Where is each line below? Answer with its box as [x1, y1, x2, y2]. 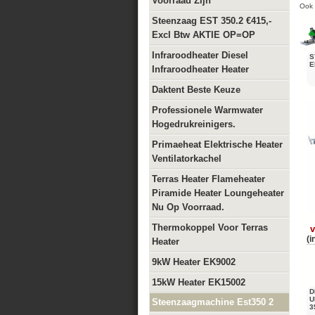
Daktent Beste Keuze [152, 84, 240, 95]
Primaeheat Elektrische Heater [152, 139, 283, 150]
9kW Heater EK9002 [152, 257, 236, 267]
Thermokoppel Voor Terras [152, 222, 268, 233]
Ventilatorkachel [152, 153, 221, 164]
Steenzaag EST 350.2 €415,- [152, 15, 271, 26]
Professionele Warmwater [152, 105, 263, 115]
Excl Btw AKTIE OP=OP [152, 30, 255, 40]
